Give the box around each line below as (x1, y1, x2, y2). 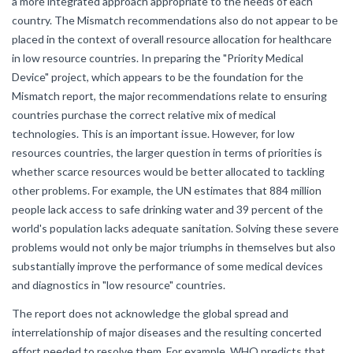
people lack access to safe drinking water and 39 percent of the (12, 203, 323, 216)
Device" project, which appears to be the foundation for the (12, 70, 303, 84)
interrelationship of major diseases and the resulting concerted (12, 325, 321, 339)
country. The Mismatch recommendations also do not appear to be (12, 13, 338, 27)
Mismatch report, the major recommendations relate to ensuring (12, 89, 327, 102)
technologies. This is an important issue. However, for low (12, 127, 295, 140)
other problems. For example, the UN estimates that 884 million (12, 184, 321, 197)
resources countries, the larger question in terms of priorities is (12, 146, 322, 159)
